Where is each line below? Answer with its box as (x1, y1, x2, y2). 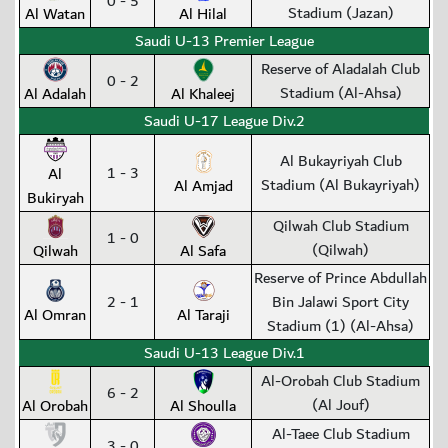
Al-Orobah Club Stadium (261, 368, 420, 395)
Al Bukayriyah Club (279, 148, 402, 175)
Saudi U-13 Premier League (134, 28, 314, 55)
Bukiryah (26, 185, 84, 212)
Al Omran (24, 302, 86, 329)
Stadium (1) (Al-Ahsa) (267, 313, 414, 340)
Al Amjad (173, 173, 233, 200)
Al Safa (180, 238, 226, 265)
